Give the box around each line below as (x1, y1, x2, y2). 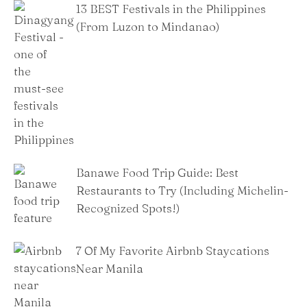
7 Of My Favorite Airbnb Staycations (76, 243, 269, 258)
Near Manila (76, 261, 143, 276)
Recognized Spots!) (76, 201, 180, 216)
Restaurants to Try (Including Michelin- (76, 183, 288, 198)
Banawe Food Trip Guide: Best (76, 165, 238, 180)
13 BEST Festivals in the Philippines (76, 1, 266, 16)
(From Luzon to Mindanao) (76, 19, 219, 34)
